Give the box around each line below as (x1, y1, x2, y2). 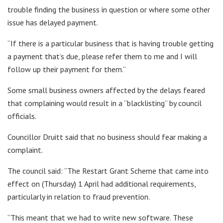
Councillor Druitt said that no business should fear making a (7, 131, 207, 142)
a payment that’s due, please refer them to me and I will (7, 51, 197, 61)
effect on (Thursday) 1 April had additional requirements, (7, 178, 196, 189)
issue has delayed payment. (7, 17, 98, 27)
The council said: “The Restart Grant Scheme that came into (7, 165, 209, 176)
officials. (7, 111, 36, 121)
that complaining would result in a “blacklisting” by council (7, 98, 202, 108)
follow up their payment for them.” (7, 64, 126, 74)
